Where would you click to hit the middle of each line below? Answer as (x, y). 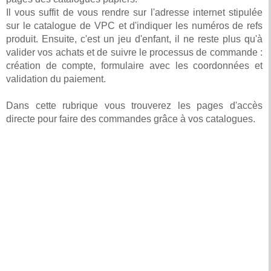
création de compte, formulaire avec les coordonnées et (134, 66)
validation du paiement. (56, 79)
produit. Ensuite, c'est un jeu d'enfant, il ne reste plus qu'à (134, 39)
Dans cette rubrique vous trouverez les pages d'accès (134, 106)
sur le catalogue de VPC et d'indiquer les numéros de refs (134, 26)
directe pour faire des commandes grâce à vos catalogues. (131, 119)
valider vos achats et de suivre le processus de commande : (134, 52)
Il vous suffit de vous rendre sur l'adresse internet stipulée (134, 12)
